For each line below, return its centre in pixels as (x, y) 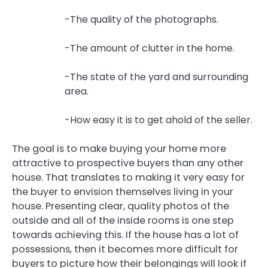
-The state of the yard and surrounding (156, 77)
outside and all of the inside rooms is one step (123, 221)
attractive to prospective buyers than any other (128, 163)
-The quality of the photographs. (141, 20)
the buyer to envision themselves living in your (123, 192)
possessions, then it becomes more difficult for (125, 249)
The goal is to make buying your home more (119, 149)
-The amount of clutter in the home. (150, 48)
